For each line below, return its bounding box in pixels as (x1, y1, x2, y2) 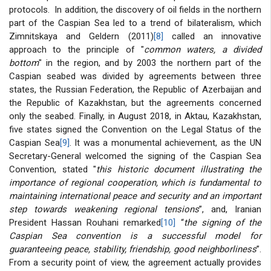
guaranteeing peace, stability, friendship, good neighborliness (9, 243, 256, 255)
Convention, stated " (9, 163, 96, 175)
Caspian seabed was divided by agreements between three (9, 70, 261, 82)
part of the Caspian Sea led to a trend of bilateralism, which (9, 17, 261, 28)
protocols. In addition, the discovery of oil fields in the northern (9, 4, 261, 15)
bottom (9, 57, 39, 68)
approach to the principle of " (9, 44, 144, 55)
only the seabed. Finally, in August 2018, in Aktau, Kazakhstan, (9, 110, 261, 122)
